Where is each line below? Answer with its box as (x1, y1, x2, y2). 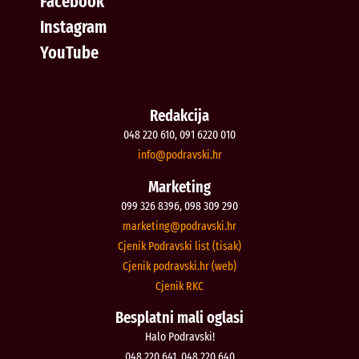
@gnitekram (123, 218, 180, 233)
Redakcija (150, 106, 209, 126)
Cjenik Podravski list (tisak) (118, 238, 241, 253)
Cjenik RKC (155, 278, 204, 293)
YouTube (40, 42, 99, 64)
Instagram (40, 16, 107, 38)
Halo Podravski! (144, 329, 215, 345)
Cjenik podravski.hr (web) (123, 258, 236, 273)
